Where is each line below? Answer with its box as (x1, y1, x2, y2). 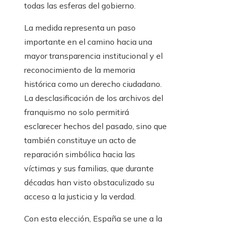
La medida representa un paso (24, 23, 136, 33)
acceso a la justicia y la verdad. (24, 191, 136, 202)
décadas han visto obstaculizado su (24, 177, 154, 188)
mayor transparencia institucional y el (24, 51, 163, 61)
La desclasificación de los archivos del (24, 93, 163, 103)
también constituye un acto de (24, 135, 136, 146)
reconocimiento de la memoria (24, 65, 135, 75)
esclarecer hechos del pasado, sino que (24, 121, 167, 132)
